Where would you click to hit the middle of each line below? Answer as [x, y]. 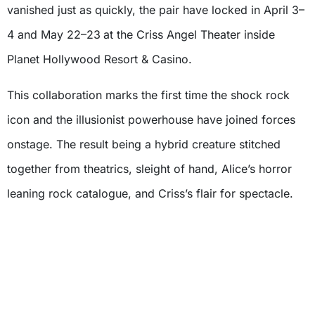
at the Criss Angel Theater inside [189, 35]
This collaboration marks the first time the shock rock [148, 95]
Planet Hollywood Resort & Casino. [99, 59]
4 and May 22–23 [54, 35]
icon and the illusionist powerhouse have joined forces [151, 120]
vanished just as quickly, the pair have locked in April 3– [156, 10]
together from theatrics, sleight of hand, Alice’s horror [149, 169]
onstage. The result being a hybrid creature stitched [144, 144]
